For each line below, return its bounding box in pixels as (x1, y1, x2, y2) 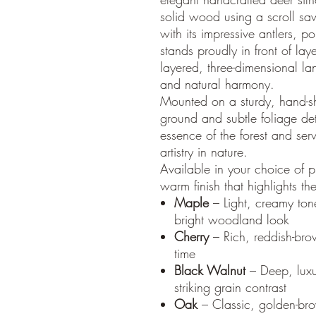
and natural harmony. (160, 75, 274, 92)
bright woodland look (174, 211, 289, 228)
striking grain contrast (174, 279, 286, 296)
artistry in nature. (160, 143, 248, 160)
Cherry (174, 228, 209, 245)
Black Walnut (174, 262, 245, 279)
